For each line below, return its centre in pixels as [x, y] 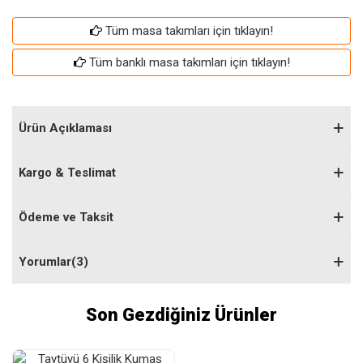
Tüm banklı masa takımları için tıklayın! [189, 62]
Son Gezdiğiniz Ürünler [181, 315]
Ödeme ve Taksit [66, 217]
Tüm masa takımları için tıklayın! [189, 31]
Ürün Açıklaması [65, 128]
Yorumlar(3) [53, 262]
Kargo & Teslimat [67, 173]
